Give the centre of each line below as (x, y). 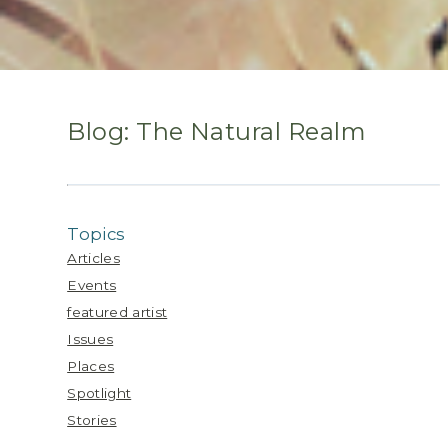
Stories (92, 420)
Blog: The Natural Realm (217, 131)
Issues (90, 339)
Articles (93, 258)
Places (91, 366)
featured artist (117, 312)
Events (92, 285)
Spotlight (99, 393)
